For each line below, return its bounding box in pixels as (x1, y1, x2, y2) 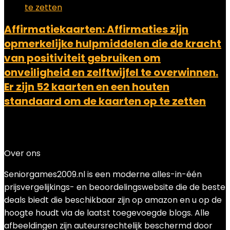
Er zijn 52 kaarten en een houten (4, 80, 169, 94)
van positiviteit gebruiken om (4, 51, 161, 65)
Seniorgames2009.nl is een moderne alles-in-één (4, 168, 202, 180)
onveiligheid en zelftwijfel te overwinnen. (4, 65, 218, 80)
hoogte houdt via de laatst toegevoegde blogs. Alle (4, 207, 209, 219)
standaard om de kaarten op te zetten (4, 94, 206, 108)
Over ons (4, 147, 41, 159)
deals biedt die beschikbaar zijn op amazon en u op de (4, 194, 222, 206)
